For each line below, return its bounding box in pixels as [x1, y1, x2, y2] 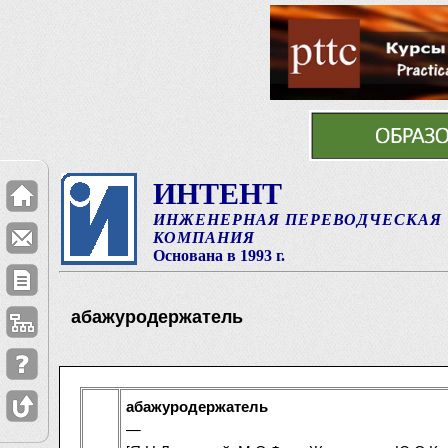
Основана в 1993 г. [152, 247, 285, 264]
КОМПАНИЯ [152, 229, 255, 246]
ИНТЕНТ [152, 177, 282, 210]
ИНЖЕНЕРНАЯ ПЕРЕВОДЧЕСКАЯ [152, 211, 442, 228]
